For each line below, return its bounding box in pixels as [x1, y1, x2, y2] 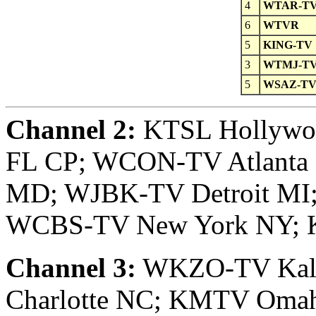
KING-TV [263, 39, 312, 51]
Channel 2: [6, 114, 136, 145]
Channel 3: [6, 253, 136, 284]
